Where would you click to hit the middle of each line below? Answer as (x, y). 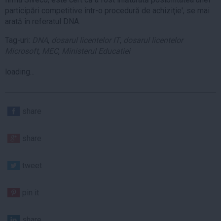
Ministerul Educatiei (96, 51)
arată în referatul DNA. (43, 21)
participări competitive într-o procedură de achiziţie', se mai (107, 10)
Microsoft (22, 51)
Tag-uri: (18, 40)
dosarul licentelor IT (86, 40)
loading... (20, 72)
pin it (31, 192)
